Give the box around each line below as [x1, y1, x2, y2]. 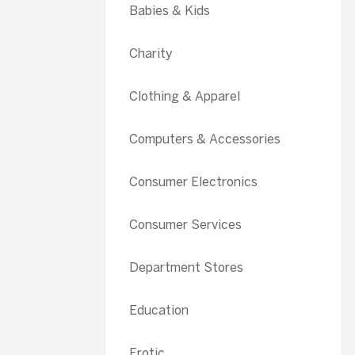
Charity [129, 46, 173, 61]
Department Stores [129, 260, 243, 275]
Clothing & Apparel [129, 89, 240, 104]
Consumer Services [129, 217, 242, 232]
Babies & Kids [129, 3, 210, 18]
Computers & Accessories [129, 132, 281, 147]
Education [129, 303, 189, 318]
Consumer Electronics [129, 174, 258, 189]
